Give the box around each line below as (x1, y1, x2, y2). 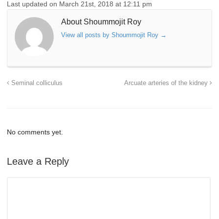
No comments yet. (7, 128, 63, 136)
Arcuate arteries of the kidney (124, 80, 210, 87)
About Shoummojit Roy (61, 18, 141, 26)
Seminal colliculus (9, 80, 63, 87)
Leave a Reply (7, 156, 69, 167)
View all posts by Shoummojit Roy (61, 31, 160, 39)
